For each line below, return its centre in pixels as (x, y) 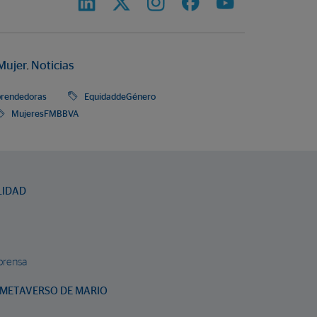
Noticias (53, 66)
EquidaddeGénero (120, 97)
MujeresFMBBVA (45, 114)
